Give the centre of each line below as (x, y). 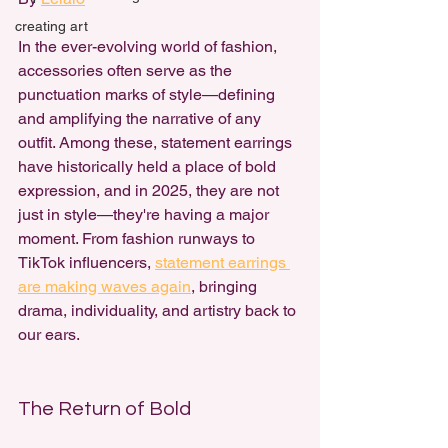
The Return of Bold (104, 409)
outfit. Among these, (89, 142)
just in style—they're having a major (145, 214)
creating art (51, 26)
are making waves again (104, 286)
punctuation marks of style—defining (148, 94)
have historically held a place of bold (149, 166)
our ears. (49, 334)
